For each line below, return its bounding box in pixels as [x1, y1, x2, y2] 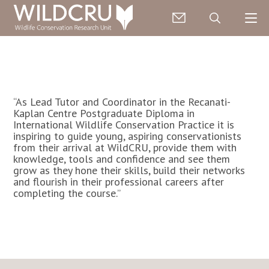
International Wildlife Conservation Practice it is [13, 118, 235, 131]
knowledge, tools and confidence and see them [13, 152, 231, 166]
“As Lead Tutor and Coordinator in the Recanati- [13, 95, 231, 109]
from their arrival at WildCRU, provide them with [13, 141, 237, 154]
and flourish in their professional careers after [13, 175, 225, 189]
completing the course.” [13, 186, 121, 200]
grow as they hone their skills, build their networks [13, 163, 246, 177]
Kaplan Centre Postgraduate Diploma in [13, 106, 195, 120]
